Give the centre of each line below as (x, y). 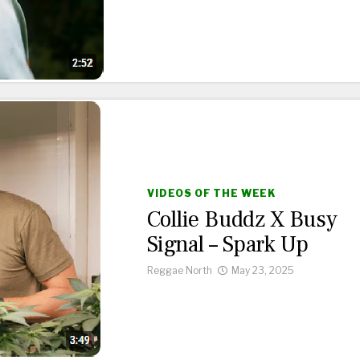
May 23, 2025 (263, 270)
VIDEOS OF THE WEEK (212, 193)
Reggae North (180, 270)
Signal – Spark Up (228, 244)
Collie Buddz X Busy (242, 219)
